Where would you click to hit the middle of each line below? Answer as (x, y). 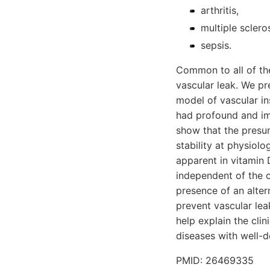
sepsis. (216, 45)
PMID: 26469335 (215, 260)
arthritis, (220, 10)
